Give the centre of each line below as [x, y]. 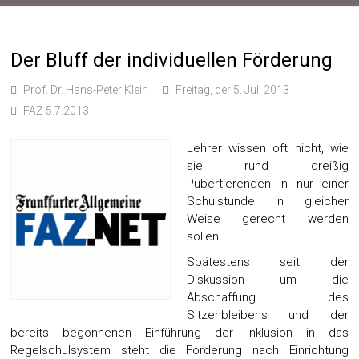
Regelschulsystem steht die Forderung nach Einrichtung [179, 350]
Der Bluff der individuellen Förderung [172, 60]
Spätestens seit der [268, 262]
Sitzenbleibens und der [268, 315]
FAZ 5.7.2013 [55, 111]
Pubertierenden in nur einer [268, 184]
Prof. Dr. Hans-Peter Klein [86, 90]
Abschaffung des [268, 297]
